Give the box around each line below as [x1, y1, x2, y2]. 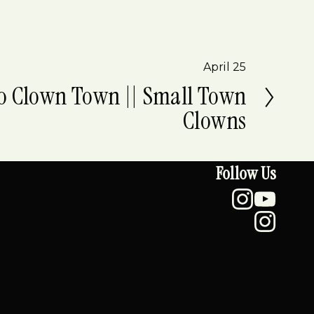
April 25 [203, 60, 247, 74]
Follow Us [215, 162, 277, 186]
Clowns [183, 104, 247, 137]
